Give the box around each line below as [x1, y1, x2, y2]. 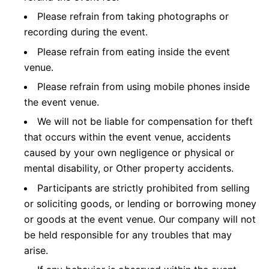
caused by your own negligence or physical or [24, 147, 234, 159]
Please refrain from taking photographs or [37, 10, 229, 23]
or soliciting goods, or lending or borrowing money [24, 197, 256, 210]
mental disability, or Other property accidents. [24, 162, 234, 175]
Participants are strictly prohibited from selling [37, 181, 250, 194]
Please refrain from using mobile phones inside [37, 80, 250, 92]
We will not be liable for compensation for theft [37, 115, 253, 128]
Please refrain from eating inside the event [37, 45, 230, 58]
